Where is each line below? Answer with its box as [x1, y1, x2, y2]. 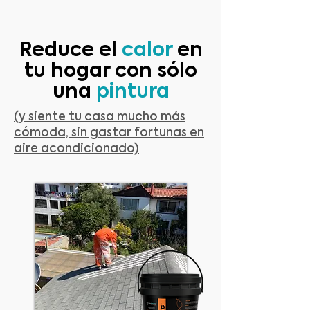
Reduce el [19, 41, 122, 60]
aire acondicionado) [14, 143, 139, 155]
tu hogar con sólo [24, 62, 197, 81]
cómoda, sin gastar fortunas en [14, 127, 204, 139]
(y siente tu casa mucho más [14, 111, 185, 123]
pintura [95, 82, 170, 102]
